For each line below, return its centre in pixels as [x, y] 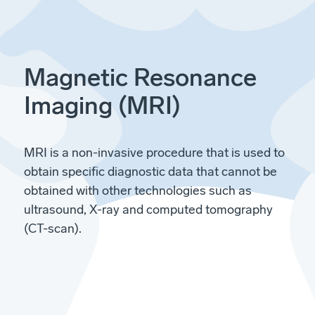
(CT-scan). [53, 229]
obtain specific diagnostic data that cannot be [150, 172]
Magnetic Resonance [140, 78]
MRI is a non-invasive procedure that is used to [154, 153]
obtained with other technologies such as [138, 191]
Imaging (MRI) [102, 106]
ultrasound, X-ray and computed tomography [148, 210]
